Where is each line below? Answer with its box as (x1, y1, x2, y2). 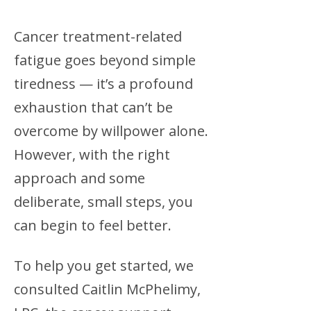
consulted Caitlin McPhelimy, (14, 280, 201, 299)
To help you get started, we (14, 256, 194, 275)
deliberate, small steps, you (14, 192, 193, 211)
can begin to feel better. (14, 216, 171, 235)
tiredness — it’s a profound (14, 74, 193, 93)
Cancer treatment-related (14, 27, 182, 46)
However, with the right (14, 145, 170, 164)
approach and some (14, 169, 145, 187)
